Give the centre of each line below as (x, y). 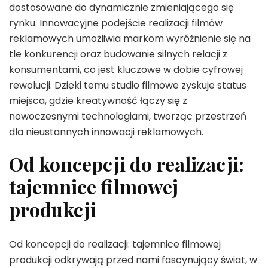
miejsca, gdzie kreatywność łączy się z (98, 101)
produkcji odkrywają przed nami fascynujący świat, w (133, 260)
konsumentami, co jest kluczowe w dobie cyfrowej (126, 70)
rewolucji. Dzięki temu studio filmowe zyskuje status (128, 86)
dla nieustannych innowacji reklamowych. (106, 132)
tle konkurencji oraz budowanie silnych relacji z (118, 54)
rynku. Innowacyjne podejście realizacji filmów (116, 23)
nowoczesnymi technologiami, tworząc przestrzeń (128, 117)
